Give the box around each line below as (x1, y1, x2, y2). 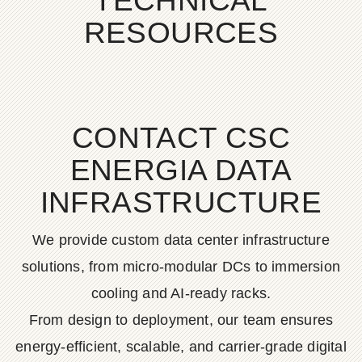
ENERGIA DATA (69, 154, 293, 187)
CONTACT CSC (71, 121, 291, 154)
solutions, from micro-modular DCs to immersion (21, 259, 341, 275)
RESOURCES (83, 16, 279, 49)
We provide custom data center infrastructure (32, 232, 330, 248)
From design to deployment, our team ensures (28, 312, 334, 328)
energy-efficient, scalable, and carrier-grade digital (15, 339, 347, 355)
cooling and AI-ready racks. (90, 285, 271, 301)
